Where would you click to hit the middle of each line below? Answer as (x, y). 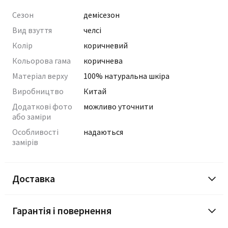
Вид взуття (32, 30)
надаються (103, 132)
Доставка (34, 178)
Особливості (35, 132)
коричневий (106, 45)
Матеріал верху (40, 76)
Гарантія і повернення (62, 210)
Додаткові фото (42, 106)
